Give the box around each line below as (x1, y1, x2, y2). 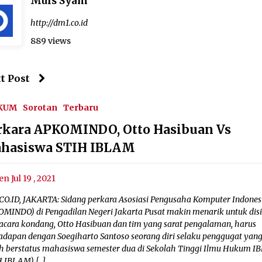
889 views (30, 36, 71, 47)
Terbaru (63, 102, 99, 113)
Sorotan (23, 102, 58, 113)
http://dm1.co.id (30, 18, 88, 29)
